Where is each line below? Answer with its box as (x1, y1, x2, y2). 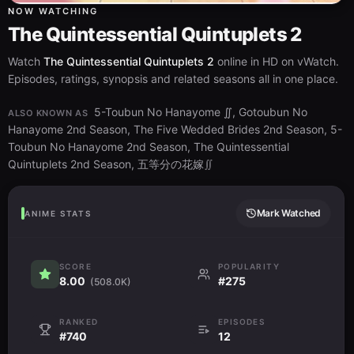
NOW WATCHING (8, 5, 98, 17)
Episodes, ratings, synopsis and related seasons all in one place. (8, 71, 338, 85)
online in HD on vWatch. (214, 54, 339, 68)
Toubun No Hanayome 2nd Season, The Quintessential (8, 139, 289, 153)
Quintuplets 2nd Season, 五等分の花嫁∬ (8, 156, 213, 171)
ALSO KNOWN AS (8, 107, 88, 119)
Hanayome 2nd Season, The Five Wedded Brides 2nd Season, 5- (8, 122, 342, 136)
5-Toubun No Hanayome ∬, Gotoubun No (94, 104, 308, 119)
